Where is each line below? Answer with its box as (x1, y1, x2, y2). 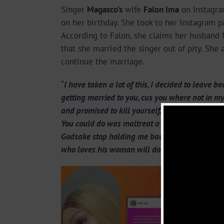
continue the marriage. (61, 56, 144, 67)
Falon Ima (143, 4, 179, 15)
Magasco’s (87, 4, 122, 15)
